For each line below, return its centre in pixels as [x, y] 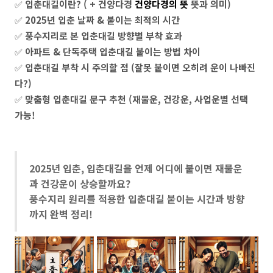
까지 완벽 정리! [61, 214]
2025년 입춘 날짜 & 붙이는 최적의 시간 [102, 20]
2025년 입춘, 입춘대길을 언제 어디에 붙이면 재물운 [136, 168]
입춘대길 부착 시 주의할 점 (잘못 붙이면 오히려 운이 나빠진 [140, 67]
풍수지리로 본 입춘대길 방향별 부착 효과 [104, 36]
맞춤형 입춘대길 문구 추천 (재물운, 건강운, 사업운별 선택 [136, 99]
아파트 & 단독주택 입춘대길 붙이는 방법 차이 [113, 51]
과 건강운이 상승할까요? [80, 183]
